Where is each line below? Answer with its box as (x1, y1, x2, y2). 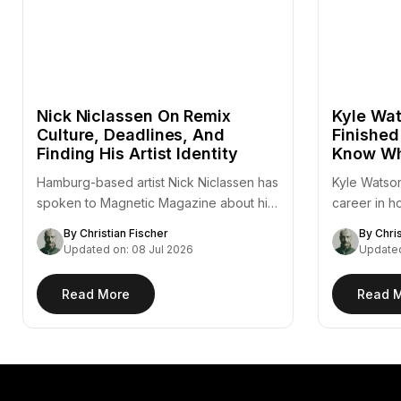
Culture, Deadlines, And (37, 125, 225, 145)
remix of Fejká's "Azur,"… (37, 216, 183, 232)
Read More (62, 286, 130, 303)
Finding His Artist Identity (37, 144, 238, 164)
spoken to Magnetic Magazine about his (37, 195, 274, 211)
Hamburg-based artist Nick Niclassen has (37, 175, 278, 191)
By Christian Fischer (64, 226, 168, 241)
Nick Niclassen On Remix (37, 107, 231, 126)
